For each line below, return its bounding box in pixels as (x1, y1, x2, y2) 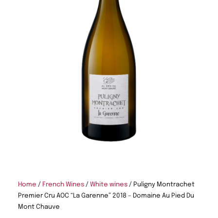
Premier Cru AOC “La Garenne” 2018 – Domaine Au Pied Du (18, 193, 194, 199)
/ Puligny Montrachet (127, 182, 195, 188)
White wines (90, 182, 127, 188)
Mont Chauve (18, 204, 60, 210)
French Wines (42, 182, 84, 188)
